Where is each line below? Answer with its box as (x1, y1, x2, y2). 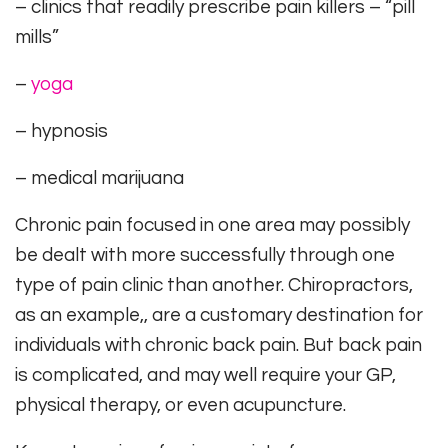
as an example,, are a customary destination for (15, 305, 423, 326)
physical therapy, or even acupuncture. (15, 395, 346, 416)
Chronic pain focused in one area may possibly (15, 215, 410, 236)
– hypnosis (15, 121, 108, 142)
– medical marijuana (15, 168, 184, 189)
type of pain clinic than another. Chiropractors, (15, 275, 413, 296)
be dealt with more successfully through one (15, 245, 395, 266)
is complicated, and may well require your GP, (15, 365, 396, 386)
